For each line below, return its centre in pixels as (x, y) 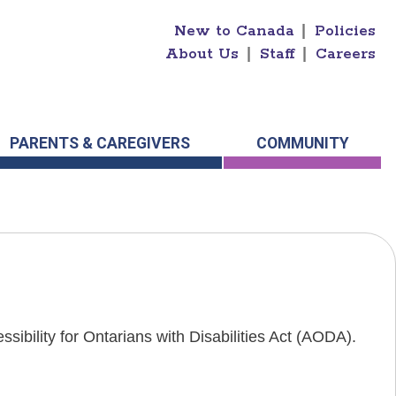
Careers (346, 54)
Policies (346, 31)
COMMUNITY (302, 144)
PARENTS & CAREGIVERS (99, 144)
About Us (202, 54)
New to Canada (234, 31)
